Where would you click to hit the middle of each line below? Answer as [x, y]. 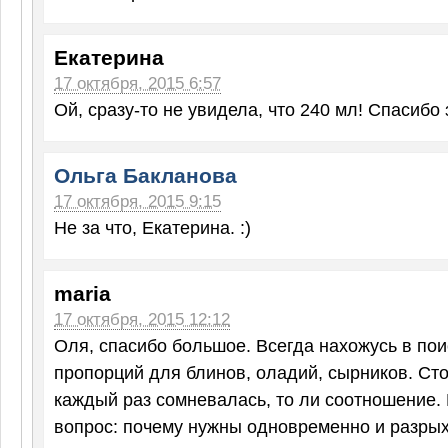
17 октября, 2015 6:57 [137, 83]
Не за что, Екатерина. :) [152, 227]
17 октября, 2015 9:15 [137, 201]
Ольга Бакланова [145, 175]
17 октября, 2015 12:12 [142, 319]
